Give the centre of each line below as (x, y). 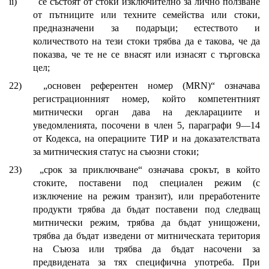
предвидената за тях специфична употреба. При (147, 262)
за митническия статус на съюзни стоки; (116, 152)
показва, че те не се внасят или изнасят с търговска (147, 55)
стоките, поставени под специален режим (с (147, 183)
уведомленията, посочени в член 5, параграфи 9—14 (147, 125)
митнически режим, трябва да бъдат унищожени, (147, 223)
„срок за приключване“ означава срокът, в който (150, 170)
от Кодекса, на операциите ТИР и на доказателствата (147, 139)
